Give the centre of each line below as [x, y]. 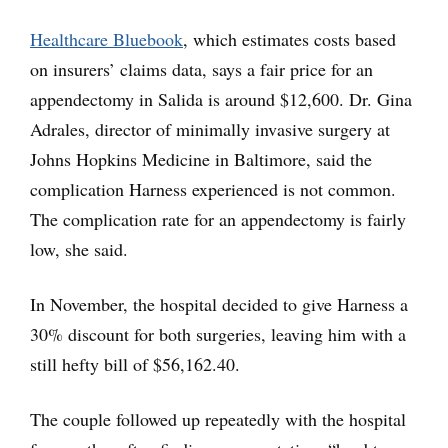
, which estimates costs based [289, 38]
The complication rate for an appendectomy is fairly [218, 218]
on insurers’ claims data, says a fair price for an [201, 68]
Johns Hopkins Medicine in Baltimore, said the [201, 158]
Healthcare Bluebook [106, 38]
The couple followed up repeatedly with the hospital [218, 418]
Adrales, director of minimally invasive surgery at [210, 128]
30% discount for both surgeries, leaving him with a [218, 333]
